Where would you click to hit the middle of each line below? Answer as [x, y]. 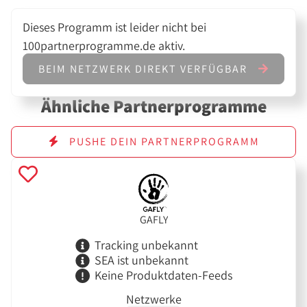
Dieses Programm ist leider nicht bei [115, 27]
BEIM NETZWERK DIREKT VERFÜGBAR [145, 69]
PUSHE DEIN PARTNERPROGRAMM [162, 142]
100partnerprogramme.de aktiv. [104, 46]
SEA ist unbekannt [141, 260]
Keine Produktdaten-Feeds [163, 275]
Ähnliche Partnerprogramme [153, 106]
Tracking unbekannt [146, 245]
